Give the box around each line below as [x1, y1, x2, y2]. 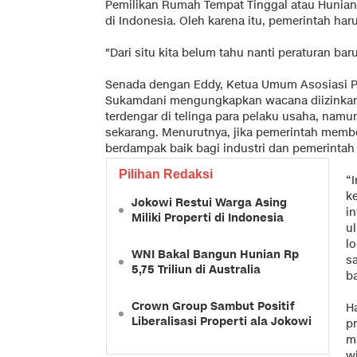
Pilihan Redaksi [119, 167, 213, 181]
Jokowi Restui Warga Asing [131, 194, 287, 210]
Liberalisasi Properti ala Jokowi [131, 313, 312, 329]
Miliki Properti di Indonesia [131, 210, 284, 226]
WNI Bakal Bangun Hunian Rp [131, 246, 299, 262]
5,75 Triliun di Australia [131, 261, 261, 277]
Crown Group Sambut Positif [131, 298, 294, 314]
